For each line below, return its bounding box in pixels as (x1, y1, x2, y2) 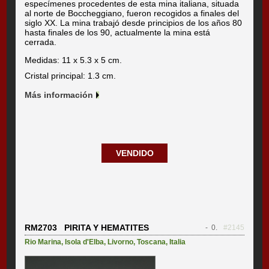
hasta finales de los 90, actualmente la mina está (25, 27, 211, 37)
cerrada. (25, 37, 57, 47)
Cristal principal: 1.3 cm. (25, 70, 116, 80)
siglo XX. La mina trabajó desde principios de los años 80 (25, 17, 243, 28)
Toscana (137, 237, 166, 246)
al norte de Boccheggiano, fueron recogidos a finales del (25, 8, 240, 18)
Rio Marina (25, 237, 62, 246)
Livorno (107, 237, 134, 246)
